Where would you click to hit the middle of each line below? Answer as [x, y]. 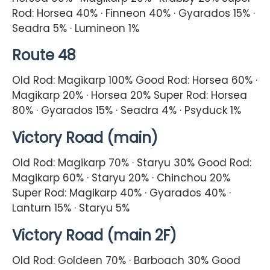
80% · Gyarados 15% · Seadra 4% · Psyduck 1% [127, 111]
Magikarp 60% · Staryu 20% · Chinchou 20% [121, 178]
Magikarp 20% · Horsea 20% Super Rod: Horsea [130, 96]
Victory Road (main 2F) [94, 236]
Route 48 [44, 55]
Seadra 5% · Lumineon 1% [76, 28]
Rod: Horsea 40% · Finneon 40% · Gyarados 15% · [133, 13]
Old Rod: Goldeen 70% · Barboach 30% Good [126, 261]
